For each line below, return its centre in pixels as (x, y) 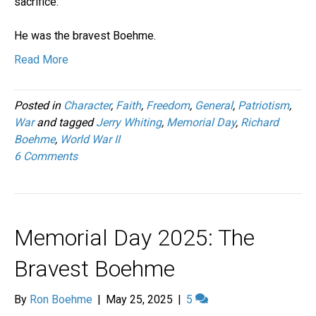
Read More (41, 59)
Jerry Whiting (129, 122)
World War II (90, 139)
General (214, 105)
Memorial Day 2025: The (134, 237)
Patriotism (263, 105)
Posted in (39, 105)
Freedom (168, 105)
